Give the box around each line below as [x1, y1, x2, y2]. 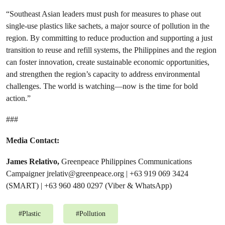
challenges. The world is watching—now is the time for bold [6, 81, 198, 91]
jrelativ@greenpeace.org [47, 169, 124, 178]
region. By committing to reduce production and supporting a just [6, 33, 212, 43]
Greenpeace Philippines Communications [61, 157, 192, 166]
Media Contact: [6, 136, 59, 145]
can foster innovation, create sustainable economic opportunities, [6, 57, 209, 67]
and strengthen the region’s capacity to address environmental [6, 69, 200, 79]
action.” [6, 93, 31, 103]
